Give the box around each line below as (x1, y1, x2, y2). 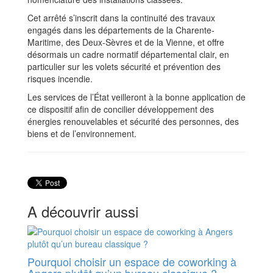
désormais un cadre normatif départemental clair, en (27, 48, 229, 61)
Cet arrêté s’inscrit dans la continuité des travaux (27, 12, 215, 24)
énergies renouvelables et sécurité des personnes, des (27, 115, 239, 128)
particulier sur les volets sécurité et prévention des (27, 60, 221, 73)
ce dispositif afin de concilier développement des (27, 103, 214, 116)
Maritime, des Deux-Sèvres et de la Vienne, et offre (27, 36, 224, 49)
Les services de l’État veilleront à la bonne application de (27, 91, 246, 104)
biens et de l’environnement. (27, 127, 136, 140)
